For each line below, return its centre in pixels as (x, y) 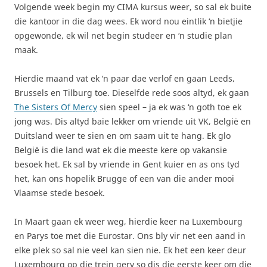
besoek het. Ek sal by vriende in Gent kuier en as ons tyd (127, 164)
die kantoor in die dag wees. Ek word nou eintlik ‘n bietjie (128, 21)
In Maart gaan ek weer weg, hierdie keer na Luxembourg (128, 221)
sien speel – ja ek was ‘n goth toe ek (169, 107)
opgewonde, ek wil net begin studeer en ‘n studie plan (123, 35)
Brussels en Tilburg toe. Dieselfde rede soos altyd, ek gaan (132, 92)
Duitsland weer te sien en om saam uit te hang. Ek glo (122, 135)
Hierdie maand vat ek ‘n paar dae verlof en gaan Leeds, (125, 78)
